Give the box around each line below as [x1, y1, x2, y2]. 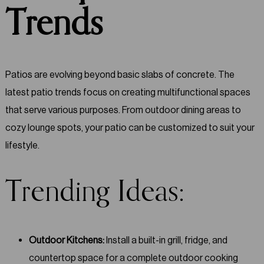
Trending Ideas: [5, 177, 184, 207]
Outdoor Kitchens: [28, 234, 104, 246]
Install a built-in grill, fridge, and [104, 234, 227, 246]
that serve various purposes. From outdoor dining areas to [5, 104, 241, 116]
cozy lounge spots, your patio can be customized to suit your [5, 122, 255, 134]
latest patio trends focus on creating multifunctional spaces [5, 87, 250, 98]
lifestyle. [5, 140, 39, 151]
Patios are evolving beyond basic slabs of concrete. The [5, 69, 235, 81]
